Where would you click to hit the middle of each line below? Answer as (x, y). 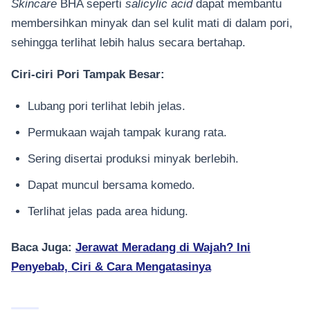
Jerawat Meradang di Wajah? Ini (163, 247)
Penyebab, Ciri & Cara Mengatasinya (111, 267)
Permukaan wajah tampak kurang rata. (127, 133)
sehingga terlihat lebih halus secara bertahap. (128, 42)
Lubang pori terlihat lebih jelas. (107, 106)
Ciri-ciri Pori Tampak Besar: (88, 74)
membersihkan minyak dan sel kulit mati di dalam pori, (152, 22)
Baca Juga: (43, 247)
